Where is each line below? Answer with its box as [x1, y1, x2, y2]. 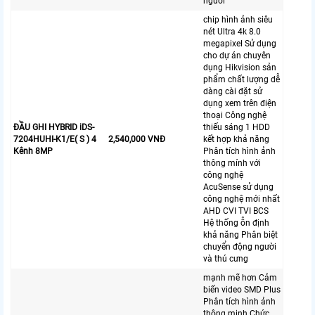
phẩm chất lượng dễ [203, 75, 280, 85]
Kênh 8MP [13, 146, 53, 157]
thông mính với [203, 158, 261, 169]
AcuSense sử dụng [203, 182, 274, 193]
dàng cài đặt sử [203, 86, 262, 97]
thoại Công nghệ [203, 110, 266, 121]
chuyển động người [203, 242, 276, 252]
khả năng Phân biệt [203, 230, 278, 240]
